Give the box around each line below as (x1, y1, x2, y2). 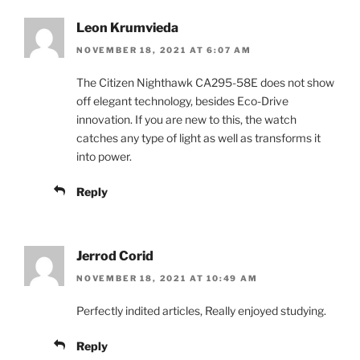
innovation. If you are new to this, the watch (76, 112, 297, 126)
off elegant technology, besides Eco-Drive (76, 93, 288, 108)
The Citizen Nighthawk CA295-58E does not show (76, 75, 334, 89)
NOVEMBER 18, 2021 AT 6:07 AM (76, 44, 252, 55)
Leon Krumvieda (76, 19, 178, 35)
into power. (76, 149, 132, 163)
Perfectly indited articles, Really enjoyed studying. (76, 304, 326, 318)
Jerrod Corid (76, 247, 153, 264)
